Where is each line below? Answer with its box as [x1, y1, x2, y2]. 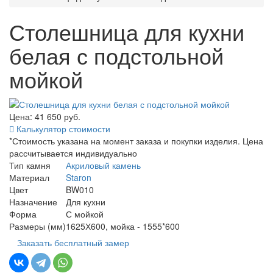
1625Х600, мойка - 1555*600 [66, 220, 180, 233]
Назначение [9, 196, 57, 208]
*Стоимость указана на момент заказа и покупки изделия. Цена [9, 135, 263, 147]
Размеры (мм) [9, 220, 66, 233]
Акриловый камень [66, 159, 141, 172]
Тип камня [9, 159, 51, 172]
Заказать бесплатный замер [17, 236, 129, 249]
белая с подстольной [9, 39, 224, 71]
